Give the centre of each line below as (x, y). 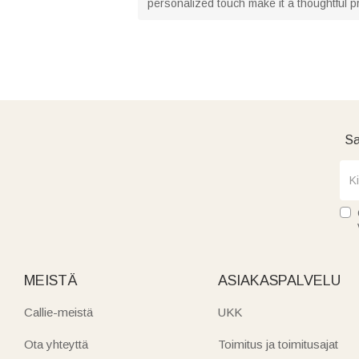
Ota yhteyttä (56, 344)
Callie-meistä (58, 312)
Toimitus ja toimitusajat (278, 344)
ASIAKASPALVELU (280, 280)
